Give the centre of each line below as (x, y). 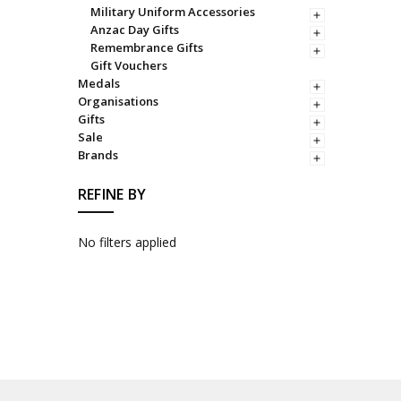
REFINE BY (112, 194)
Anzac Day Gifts (134, 29)
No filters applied (127, 243)
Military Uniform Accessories (172, 11)
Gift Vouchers (128, 65)
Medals (98, 83)
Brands (98, 154)
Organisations (118, 101)
